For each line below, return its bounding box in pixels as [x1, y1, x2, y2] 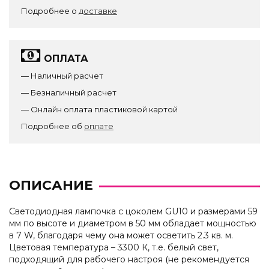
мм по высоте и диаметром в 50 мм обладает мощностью [9, 218, 256, 229]
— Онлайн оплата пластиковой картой [21, 104, 178, 114]
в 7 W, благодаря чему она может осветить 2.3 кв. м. [9, 230, 233, 241]
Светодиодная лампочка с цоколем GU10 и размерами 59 [9, 206, 258, 217]
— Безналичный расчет [21, 88, 116, 97]
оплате [84, 121, 113, 131]
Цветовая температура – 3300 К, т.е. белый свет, [9, 242, 219, 253]
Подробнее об [21, 121, 84, 131]
